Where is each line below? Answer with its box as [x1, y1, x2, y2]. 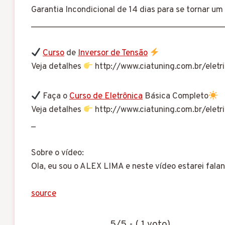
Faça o [41, 91, 70, 102]
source [31, 188, 56, 200]
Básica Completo [143, 91, 209, 102]
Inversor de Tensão [78, 48, 148, 59]
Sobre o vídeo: [31, 148, 84, 159]
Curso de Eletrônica [69, 91, 143, 102]
